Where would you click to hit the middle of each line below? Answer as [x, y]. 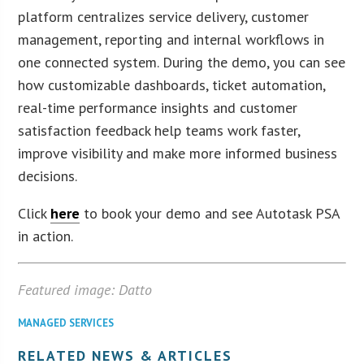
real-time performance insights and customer [158, 108]
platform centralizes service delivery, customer [164, 17]
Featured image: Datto [85, 290]
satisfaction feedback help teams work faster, [159, 131]
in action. [46, 236]
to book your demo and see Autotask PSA [210, 214]
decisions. [48, 176]
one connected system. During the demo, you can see [182, 63]
